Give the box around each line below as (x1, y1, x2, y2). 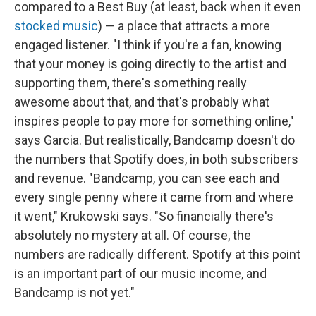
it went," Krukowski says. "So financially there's (14, 209, 274, 224)
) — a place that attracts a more (98, 18, 270, 34)
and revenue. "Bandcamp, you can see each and (14, 171, 279, 186)
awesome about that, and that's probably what (14, 95, 269, 110)
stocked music (14, 18, 98, 34)
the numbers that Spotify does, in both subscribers (14, 152, 298, 167)
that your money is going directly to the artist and (14, 56, 286, 72)
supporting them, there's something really (14, 75, 247, 91)
